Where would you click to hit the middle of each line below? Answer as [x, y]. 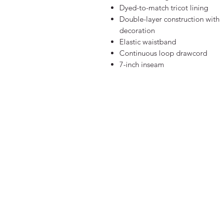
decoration [137, 30]
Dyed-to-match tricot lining [164, 8]
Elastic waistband [148, 42]
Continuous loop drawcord [163, 53]
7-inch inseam [142, 64]
